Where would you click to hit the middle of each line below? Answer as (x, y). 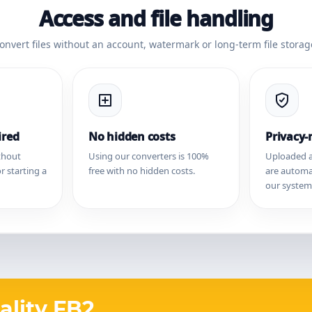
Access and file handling (156, 18)
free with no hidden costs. (142, 171)
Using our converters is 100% (149, 156)
